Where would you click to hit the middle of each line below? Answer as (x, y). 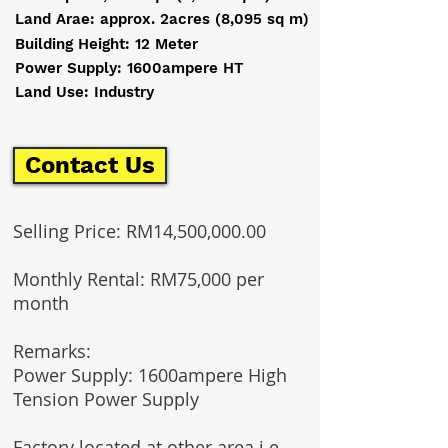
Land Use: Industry (84, 92)
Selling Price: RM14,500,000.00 (139, 231)
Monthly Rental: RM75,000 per (138, 279)
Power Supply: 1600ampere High (150, 375)
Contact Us (90, 165)
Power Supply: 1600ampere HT (129, 68)
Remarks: (52, 351)
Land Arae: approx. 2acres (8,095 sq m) (162, 19)
